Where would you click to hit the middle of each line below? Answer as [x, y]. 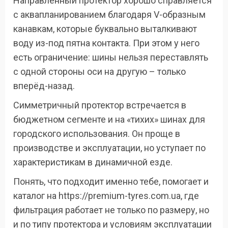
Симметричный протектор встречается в [100, 105]
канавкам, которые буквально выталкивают [105, 29]
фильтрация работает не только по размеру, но [111, 210]
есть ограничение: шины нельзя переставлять [111, 58]
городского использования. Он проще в [97, 134]
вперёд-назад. [44, 86]
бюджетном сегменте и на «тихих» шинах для [109, 120]
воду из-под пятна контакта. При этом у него [106, 43]
